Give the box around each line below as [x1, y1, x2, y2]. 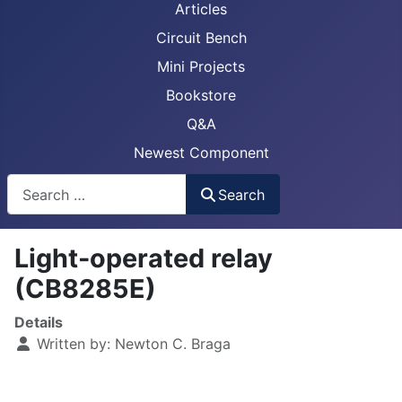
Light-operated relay [14, 242, 273, 275]
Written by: [32, 335, 115, 354]
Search [218, 185, 266, 204]
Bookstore [166, 86, 236, 104]
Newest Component [133, 144, 269, 162]
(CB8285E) [14, 273, 156, 305]
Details [14, 313, 63, 332]
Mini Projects [157, 57, 245, 75]
